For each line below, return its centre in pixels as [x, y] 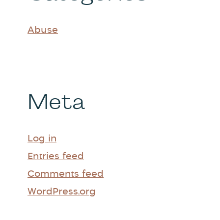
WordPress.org [62, 192]
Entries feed [56, 157]
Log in [42, 139]
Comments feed [66, 174]
